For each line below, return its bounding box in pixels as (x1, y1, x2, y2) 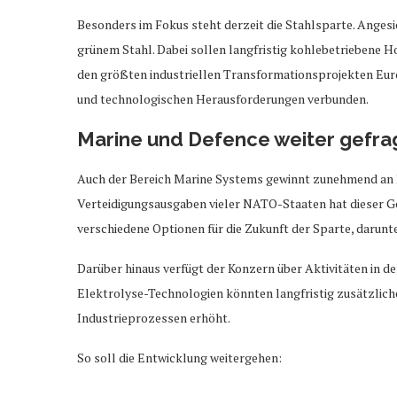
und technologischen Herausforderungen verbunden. (77, 90, 369, 107)
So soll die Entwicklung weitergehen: (77, 348, 282, 366)
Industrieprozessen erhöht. (77, 308, 230, 326)
